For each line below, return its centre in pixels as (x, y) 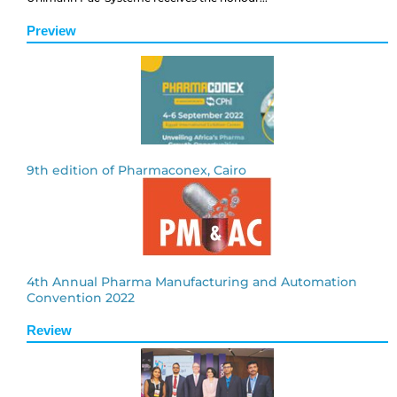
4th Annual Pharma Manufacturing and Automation (192, 281)
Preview (51, 30)
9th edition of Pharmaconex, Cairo (136, 170)
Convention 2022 (81, 297)
